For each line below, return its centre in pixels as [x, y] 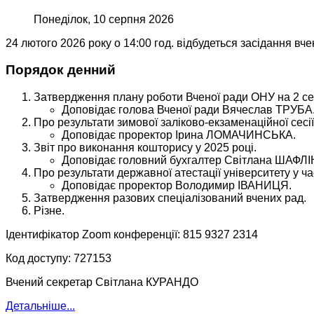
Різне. [49, 210]
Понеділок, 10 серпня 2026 [104, 19]
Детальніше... [40, 306]
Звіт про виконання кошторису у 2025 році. [145, 147]
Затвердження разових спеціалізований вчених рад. [170, 198]
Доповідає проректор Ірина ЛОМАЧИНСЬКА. [179, 135]
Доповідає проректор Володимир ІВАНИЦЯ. [177, 185]
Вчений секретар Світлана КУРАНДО [102, 282]
